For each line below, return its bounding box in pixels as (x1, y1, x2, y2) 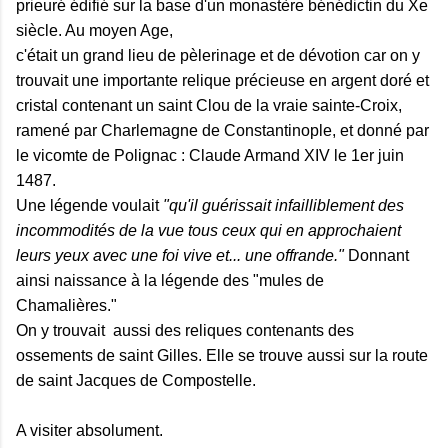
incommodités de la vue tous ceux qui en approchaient (16, 221, 401, 239)
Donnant (348, 246, 409, 264)
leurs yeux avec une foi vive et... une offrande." (16, 246, 348, 264)
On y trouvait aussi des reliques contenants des (16, 321, 354, 339)
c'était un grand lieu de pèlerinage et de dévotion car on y (16, 46, 420, 64)
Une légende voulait (16, 196, 163, 214)
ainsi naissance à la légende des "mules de (16, 271, 324, 289)
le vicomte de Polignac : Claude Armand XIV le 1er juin (16, 146, 404, 164)
